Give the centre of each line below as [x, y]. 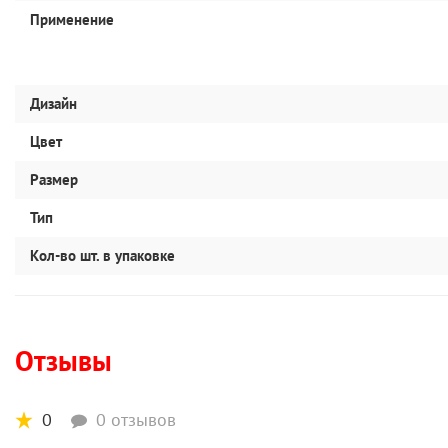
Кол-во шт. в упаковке [102, 255]
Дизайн [53, 103]
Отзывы [63, 360]
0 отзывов [136, 419]
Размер [54, 179]
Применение [72, 19]
